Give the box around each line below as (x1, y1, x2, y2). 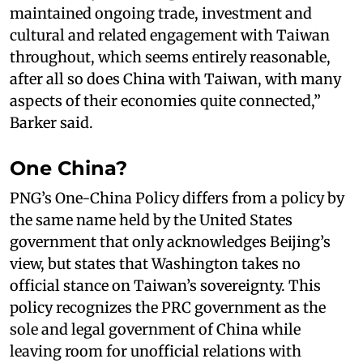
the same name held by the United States (10, 210, 293, 229)
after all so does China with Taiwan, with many (10, 69, 341, 88)
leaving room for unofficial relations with (10, 341, 301, 361)
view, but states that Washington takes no (10, 254, 301, 273)
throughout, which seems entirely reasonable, (10, 47, 331, 66)
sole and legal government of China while (10, 319, 301, 339)
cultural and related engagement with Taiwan (10, 25, 330, 45)
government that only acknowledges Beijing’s (10, 232, 331, 251)
